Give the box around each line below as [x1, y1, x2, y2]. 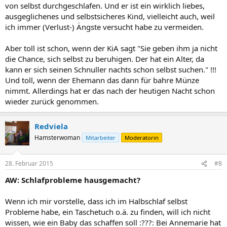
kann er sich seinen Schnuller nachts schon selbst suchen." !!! [5, 64, 216, 74]
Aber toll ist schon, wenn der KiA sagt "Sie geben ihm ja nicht [5, 43, 217, 53]
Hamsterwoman [34, 133, 80, 142]
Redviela [34, 121, 68, 131]
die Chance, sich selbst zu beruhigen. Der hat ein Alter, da [5, 53, 204, 64]
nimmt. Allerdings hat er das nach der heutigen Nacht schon [5, 85, 215, 96]
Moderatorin [125, 133, 159, 141]
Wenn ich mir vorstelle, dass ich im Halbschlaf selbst [5, 196, 187, 206]
